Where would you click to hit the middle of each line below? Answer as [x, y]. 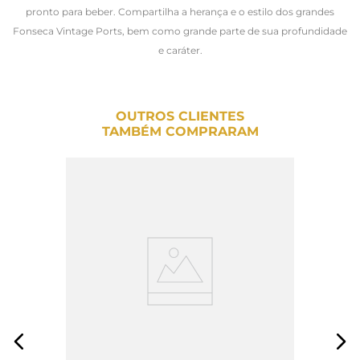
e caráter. [180, 50]
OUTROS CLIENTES [180, 116]
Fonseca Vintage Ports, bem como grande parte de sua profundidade [180, 31]
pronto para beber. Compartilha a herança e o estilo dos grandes [180, 11]
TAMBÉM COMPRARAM [180, 131]
